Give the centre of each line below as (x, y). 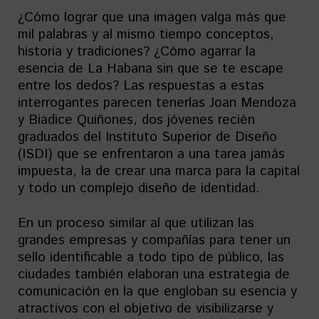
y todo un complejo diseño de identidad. (139, 188)
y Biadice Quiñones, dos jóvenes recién (136, 120)
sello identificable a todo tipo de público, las (151, 257)
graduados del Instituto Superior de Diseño (147, 137)
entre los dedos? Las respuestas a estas (141, 86)
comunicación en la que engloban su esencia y (157, 292)
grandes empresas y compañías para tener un (154, 240)
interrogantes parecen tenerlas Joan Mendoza (157, 103)
